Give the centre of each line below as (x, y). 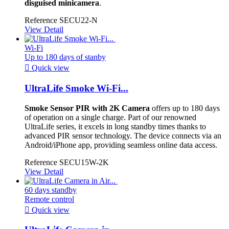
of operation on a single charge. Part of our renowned (110, 117)
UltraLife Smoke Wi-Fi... (76, 88)
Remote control (49, 199)
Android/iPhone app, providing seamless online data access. (121, 145)
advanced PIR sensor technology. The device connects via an (123, 135)
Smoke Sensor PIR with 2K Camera (87, 108)
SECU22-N (78, 20)
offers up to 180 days (185, 108)
